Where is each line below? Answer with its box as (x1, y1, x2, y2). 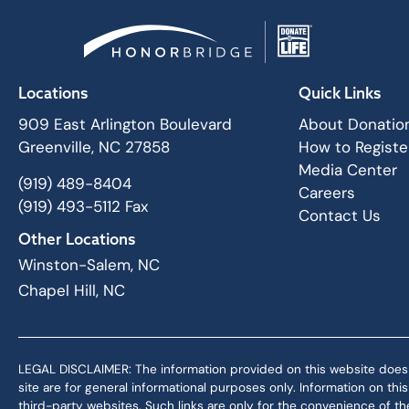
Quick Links (298, 83, 381, 103)
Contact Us (298, 205, 381, 226)
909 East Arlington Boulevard (18, 114, 232, 135)
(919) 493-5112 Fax (18, 196, 148, 217)
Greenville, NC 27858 (18, 137, 170, 158)
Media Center (298, 160, 397, 181)
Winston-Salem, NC (18, 255, 160, 276)
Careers (298, 183, 355, 204)
